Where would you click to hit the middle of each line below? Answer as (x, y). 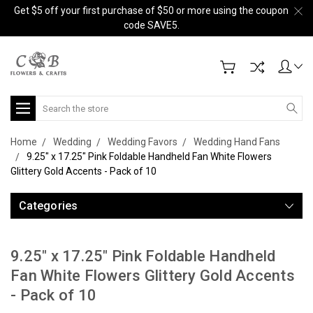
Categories (49, 206)
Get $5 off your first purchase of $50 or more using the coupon (151, 10)
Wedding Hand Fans (237, 142)
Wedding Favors (143, 142)
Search (51, 103)
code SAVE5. (151, 25)
